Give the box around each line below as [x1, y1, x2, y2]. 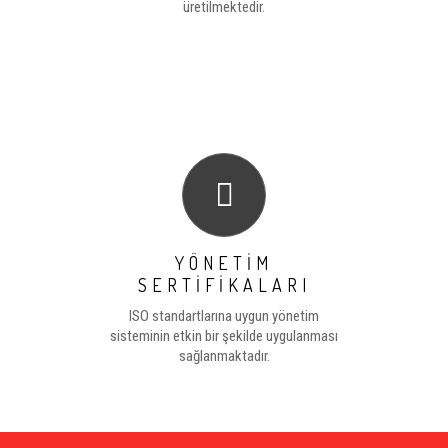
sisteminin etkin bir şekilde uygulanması [110, 327, 338, 345]
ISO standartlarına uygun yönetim [129, 307, 319, 325]
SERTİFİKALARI [137, 274, 311, 296]
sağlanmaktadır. [178, 347, 270, 365]
